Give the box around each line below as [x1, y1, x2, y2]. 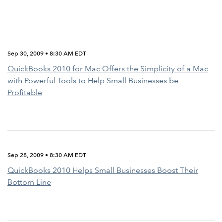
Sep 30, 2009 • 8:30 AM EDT [7, 50, 86, 57]
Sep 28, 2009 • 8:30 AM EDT [7, 152, 86, 159]
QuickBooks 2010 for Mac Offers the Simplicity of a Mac [7, 64, 208, 73]
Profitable [7, 88, 42, 97]
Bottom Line [7, 177, 51, 187]
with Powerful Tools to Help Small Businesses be [7, 76, 178, 85]
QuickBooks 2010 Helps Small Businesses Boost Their [7, 166, 198, 175]
